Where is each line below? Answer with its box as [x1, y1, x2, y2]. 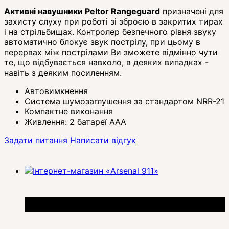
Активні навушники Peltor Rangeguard [4, 6, 160, 16]
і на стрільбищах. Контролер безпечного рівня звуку [4, 26, 216, 37]
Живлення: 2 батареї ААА [25, 116, 126, 127]
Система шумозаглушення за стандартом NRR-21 [25, 96, 224, 106]
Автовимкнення [25, 85, 88, 96]
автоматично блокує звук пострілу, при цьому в [4, 36, 200, 47]
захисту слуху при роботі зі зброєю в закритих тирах [4, 16, 223, 27]
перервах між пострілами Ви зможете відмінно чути [4, 47, 218, 57]
